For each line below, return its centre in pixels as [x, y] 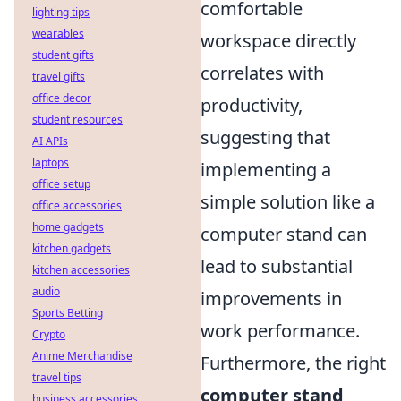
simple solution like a [288, 202]
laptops [51, 162]
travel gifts [59, 77]
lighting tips [61, 12]
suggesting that [265, 137]
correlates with [262, 73]
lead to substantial [277, 266]
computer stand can [284, 234]
